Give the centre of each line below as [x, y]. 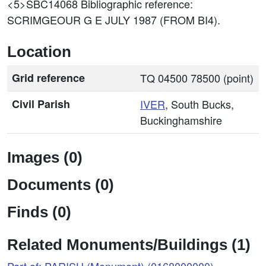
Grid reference [48, 78]
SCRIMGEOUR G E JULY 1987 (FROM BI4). [114, 20]
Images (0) [45, 157]
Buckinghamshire [181, 120]
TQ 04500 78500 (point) [197, 78]
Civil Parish [41, 104]
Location [39, 52]
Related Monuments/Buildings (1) [129, 245]
